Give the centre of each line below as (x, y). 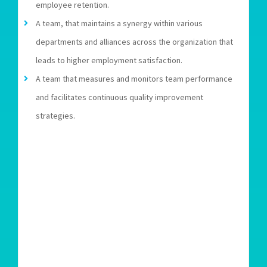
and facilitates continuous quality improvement (119, 97)
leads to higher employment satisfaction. (109, 60)
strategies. (55, 115)
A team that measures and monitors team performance (134, 78)
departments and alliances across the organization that (134, 41)
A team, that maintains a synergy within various (119, 23)
